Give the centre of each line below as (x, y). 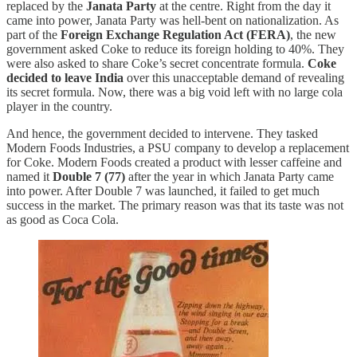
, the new (313, 35)
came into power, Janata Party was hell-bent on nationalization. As (173, 21)
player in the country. (59, 107)
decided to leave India (65, 78)
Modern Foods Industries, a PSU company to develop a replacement (178, 148)
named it (29, 177)
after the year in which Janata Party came (229, 177)
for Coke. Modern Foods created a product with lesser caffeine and (174, 163)
